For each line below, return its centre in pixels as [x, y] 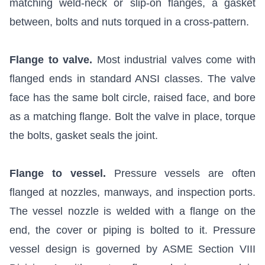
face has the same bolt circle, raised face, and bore [132, 98]
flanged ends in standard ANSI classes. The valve [132, 79]
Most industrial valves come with [174, 60]
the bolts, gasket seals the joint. [84, 136]
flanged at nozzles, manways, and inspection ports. [132, 193]
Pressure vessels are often [181, 174]
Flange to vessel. [58, 174]
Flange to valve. [51, 60]
